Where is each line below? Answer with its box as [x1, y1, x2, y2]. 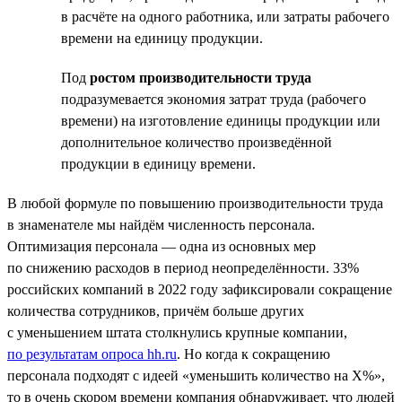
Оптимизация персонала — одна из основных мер [7, 238, 316, 254]
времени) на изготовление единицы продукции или [61, 112, 380, 128]
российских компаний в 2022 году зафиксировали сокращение [7, 281, 392, 297]
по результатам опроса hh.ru [7, 345, 177, 362]
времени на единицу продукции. [61, 30, 263, 46]
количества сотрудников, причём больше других [7, 302, 304, 319]
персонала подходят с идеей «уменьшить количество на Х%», [7, 367, 385, 383]
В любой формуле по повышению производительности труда [7, 195, 383, 211]
